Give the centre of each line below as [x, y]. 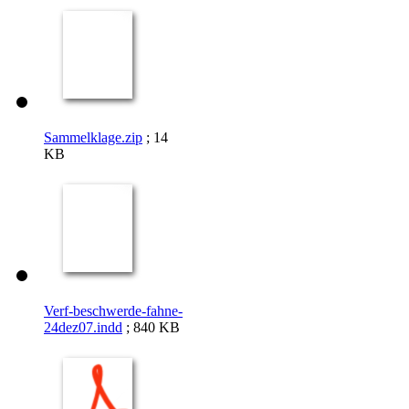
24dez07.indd [83, 327]
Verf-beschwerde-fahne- [113, 310]
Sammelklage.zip [93, 137]
